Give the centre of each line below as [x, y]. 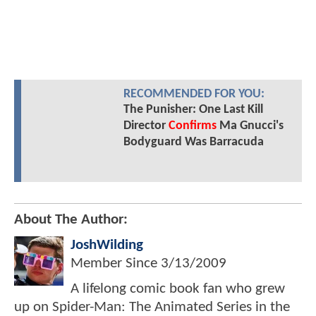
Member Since [116, 264]
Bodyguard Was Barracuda [193, 142]
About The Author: [71, 220]
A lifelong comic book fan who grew [178, 289]
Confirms [192, 126]
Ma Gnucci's [250, 126]
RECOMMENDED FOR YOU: [194, 95]
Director [146, 126]
